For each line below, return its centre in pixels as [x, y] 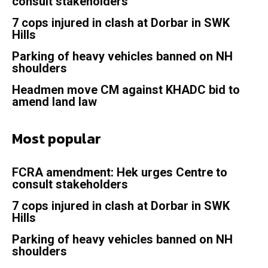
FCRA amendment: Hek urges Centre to [120, 173]
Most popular [57, 139]
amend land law [57, 102]
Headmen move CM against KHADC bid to [126, 90]
